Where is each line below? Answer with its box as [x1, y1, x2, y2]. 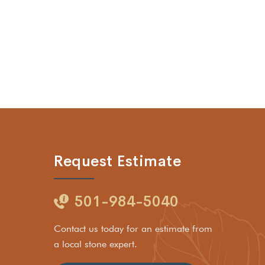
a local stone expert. [54, 238, 137, 250]
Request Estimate [54, 151, 181, 170]
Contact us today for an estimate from [54, 222, 212, 234]
